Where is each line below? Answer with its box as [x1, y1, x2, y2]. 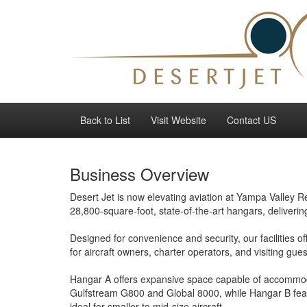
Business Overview [70, 162, 209, 186]
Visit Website [151, 113, 206, 127]
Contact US [227, 113, 276, 127]
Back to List [80, 113, 130, 127]
